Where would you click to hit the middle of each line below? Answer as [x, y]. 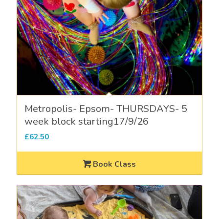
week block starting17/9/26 [86, 121]
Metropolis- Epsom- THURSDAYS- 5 [106, 109]
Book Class [114, 164]
